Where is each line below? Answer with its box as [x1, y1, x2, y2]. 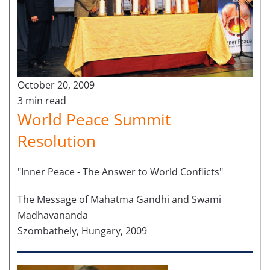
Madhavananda [17, 208, 88, 222]
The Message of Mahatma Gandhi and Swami [17, 192, 221, 206]
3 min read [17, 93, 66, 107]
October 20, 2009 [17, 78, 95, 92]
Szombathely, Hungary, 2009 [17, 224, 147, 237]
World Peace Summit [17, 108, 171, 130]
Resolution [17, 130, 96, 152]
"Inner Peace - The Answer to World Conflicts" [17, 165, 223, 178]
